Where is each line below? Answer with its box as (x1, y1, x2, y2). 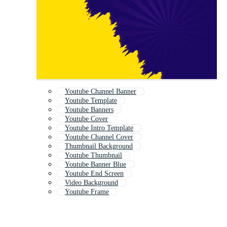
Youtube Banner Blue (65, 161, 126, 169)
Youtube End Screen (65, 170, 124, 178)
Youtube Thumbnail (65, 152, 122, 160)
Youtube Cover (65, 115, 108, 123)
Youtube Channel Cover (65, 133, 133, 141)
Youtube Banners (65, 106, 113, 114)
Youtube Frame (65, 188, 109, 196)
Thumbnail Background (65, 142, 133, 150)
